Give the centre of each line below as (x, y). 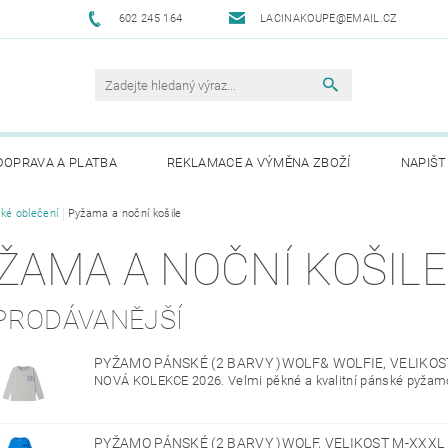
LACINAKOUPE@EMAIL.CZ (329, 18)
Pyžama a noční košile (124, 214)
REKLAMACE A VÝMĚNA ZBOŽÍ (258, 163)
